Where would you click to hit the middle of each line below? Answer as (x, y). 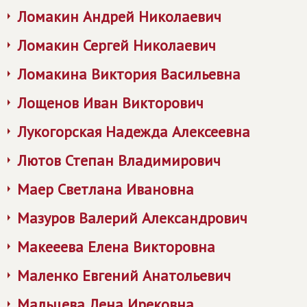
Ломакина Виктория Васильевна (129, 74)
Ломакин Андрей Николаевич (119, 16)
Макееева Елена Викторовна (116, 247)
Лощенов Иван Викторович (110, 103)
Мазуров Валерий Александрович (132, 218)
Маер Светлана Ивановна (106, 189)
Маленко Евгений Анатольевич (124, 275)
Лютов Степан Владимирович (119, 160)
